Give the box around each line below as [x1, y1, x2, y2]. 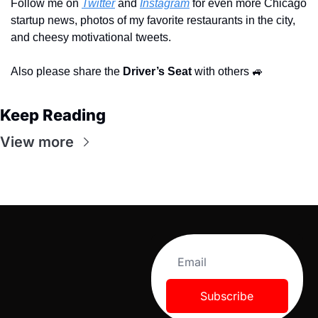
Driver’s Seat [123, 65, 194, 77]
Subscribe [200, 288, 254, 303]
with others [194, 65, 252, 77]
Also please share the [11, 65, 123, 77]
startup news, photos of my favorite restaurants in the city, [11, 13, 295, 26]
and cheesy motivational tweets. [11, 31, 171, 43]
